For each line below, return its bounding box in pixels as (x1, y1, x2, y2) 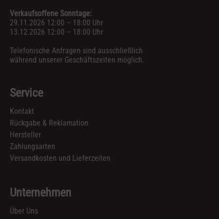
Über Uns (10, 206, 38, 216)
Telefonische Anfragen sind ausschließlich (10, 46, 143, 55)
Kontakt (10, 107, 34, 116)
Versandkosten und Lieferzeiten (10, 153, 110, 163)
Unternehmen (10, 186, 71, 199)
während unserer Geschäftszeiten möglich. (10, 55, 144, 65)
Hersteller (10, 130, 41, 139)
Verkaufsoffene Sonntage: (10, 9, 92, 18)
